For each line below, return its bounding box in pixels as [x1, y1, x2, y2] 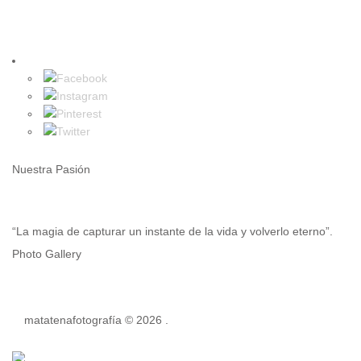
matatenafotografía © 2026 [24, 313, 165, 327]
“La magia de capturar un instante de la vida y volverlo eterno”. [12, 225, 333, 239]
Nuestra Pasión [12, 163, 90, 176]
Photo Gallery [12, 247, 81, 261]
